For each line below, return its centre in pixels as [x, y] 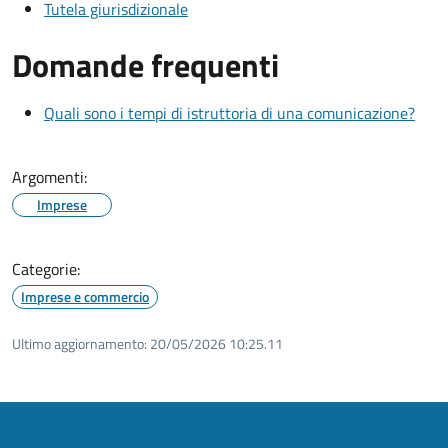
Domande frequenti [145, 65]
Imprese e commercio [85, 297]
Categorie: [46, 269]
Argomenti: [49, 177]
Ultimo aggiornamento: [79, 344]
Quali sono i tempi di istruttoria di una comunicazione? [229, 113]
